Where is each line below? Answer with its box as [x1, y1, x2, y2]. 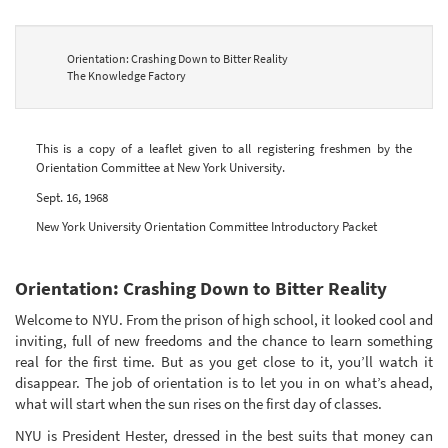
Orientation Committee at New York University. [36, 159, 285, 177]
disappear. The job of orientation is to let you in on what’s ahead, [15, 373, 433, 393]
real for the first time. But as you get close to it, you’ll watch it [15, 352, 433, 372]
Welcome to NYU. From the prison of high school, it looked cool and [15, 310, 433, 330]
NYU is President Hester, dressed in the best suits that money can [15, 425, 433, 445]
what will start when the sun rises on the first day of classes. [15, 394, 382, 414]
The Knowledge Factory [66, 67, 186, 83]
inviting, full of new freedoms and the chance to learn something [15, 331, 433, 351]
